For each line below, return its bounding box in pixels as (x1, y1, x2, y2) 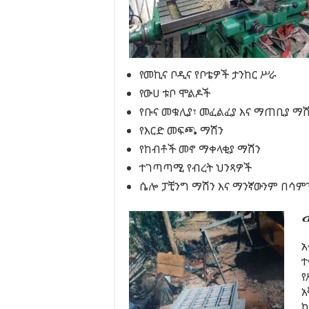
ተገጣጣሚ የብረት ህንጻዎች (139, 160, 252, 175)
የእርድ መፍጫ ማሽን (139, 123, 223, 138)
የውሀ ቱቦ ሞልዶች (139, 86, 210, 101)
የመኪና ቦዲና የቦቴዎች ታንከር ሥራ (139, 67, 277, 82)
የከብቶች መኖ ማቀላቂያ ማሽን (139, 141, 261, 157)
